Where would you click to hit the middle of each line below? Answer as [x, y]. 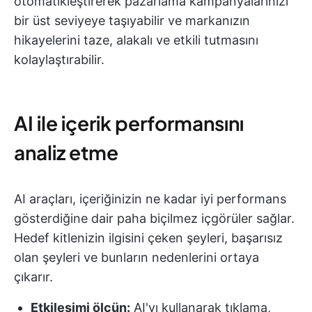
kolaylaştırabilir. [59, 60]
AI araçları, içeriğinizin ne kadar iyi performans [150, 199]
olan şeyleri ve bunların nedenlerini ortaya [136, 257]
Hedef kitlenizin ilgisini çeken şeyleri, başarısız [148, 238]
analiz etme [66, 152]
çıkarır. [33, 277]
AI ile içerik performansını [129, 123]
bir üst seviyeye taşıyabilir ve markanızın [132, 21]
